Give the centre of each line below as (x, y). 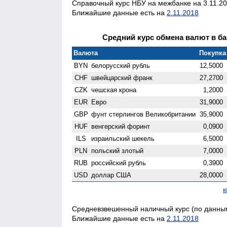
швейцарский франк (122, 78)
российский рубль (119, 163)
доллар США (111, 175)
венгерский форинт (121, 126)
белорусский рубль (121, 65)
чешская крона (114, 90)
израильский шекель (123, 138)
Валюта (86, 53)
